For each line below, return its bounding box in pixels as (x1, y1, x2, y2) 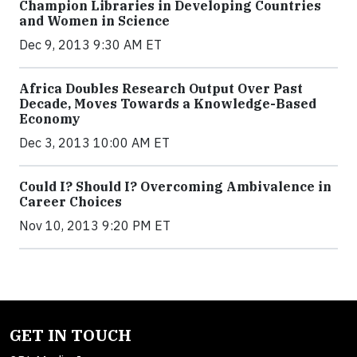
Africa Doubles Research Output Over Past (19, 80, 303, 97)
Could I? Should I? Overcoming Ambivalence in (19, 178, 331, 195)
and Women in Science (19, 13, 170, 29)
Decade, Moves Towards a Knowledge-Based (19, 96, 316, 112)
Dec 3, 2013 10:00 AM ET (19, 135, 170, 151)
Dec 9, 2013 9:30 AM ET (19, 37, 162, 53)
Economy (19, 111, 80, 127)
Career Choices (19, 194, 122, 210)
